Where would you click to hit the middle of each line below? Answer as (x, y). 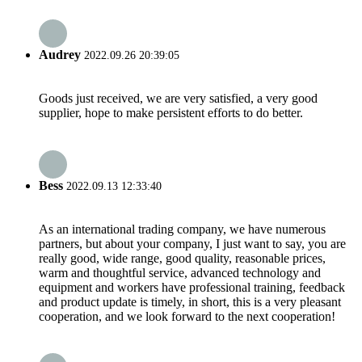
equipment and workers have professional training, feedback (192, 287)
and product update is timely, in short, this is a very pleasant (190, 301)
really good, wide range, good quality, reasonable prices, (182, 258)
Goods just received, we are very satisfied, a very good (178, 99)
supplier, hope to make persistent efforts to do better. (171, 113)
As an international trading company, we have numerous (182, 229)
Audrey (60, 55)
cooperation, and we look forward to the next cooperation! (187, 316)
